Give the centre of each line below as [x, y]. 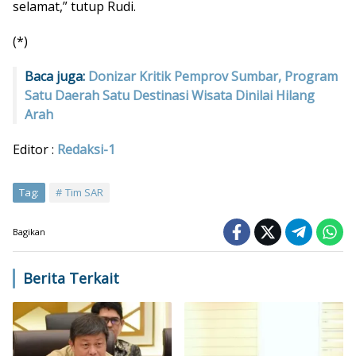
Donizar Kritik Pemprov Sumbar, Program [213, 76]
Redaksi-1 [86, 149]
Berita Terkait [71, 278]
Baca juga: [56, 76]
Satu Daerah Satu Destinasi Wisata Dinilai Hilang [170, 95]
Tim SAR [84, 192]
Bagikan [29, 231]
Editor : [35, 149]
